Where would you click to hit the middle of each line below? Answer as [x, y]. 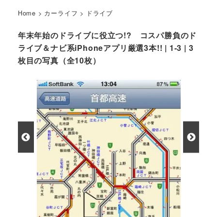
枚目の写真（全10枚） [59, 61]
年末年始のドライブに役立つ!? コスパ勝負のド [107, 35]
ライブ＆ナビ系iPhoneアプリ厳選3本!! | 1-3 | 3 [106, 48]
